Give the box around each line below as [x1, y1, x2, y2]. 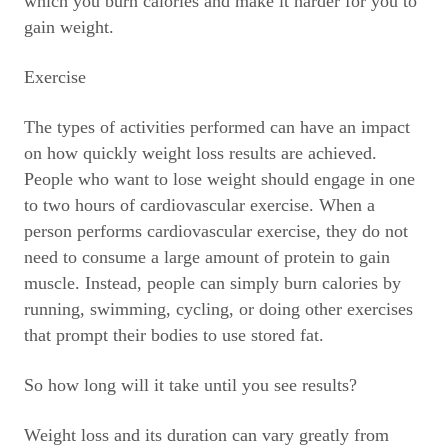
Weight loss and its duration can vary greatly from [24, 425, 389, 445]
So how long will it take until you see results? [24, 375, 357, 395]
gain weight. [24, 17, 114, 37]
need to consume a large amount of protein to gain [24, 247, 390, 267]
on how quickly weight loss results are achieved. [24, 143, 377, 163]
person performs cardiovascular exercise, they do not [24, 221, 408, 241]
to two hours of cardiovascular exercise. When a [24, 195, 375, 215]
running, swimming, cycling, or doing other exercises [24, 299, 413, 319]
